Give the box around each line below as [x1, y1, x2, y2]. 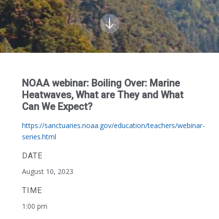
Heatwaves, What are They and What [22, 89, 183, 101]
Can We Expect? [22, 101, 92, 112]
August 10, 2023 [22, 167, 73, 176]
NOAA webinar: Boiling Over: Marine [22, 77, 180, 89]
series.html [22, 132, 56, 141]
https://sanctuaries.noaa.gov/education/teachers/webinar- [22, 121, 205, 130]
